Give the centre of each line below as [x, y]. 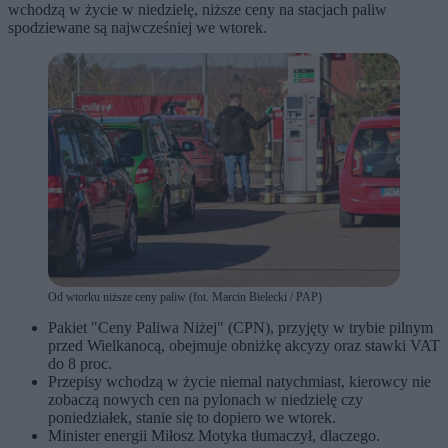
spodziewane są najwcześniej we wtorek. [137, 27]
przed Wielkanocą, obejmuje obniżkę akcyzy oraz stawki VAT [244, 346]
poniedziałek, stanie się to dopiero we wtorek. [192, 418]
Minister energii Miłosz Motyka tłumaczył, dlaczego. [214, 436]
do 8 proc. [80, 364]
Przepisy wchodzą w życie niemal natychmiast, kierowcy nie [239, 382]
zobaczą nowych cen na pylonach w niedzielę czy [205, 400]
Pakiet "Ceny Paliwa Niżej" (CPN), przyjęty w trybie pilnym [240, 328]
